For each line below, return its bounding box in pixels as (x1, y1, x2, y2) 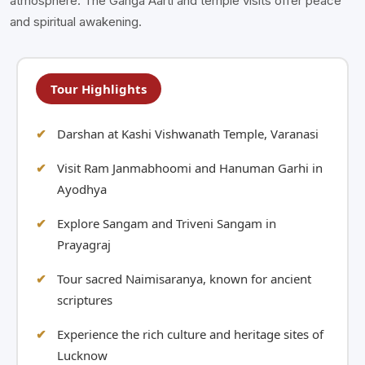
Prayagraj (57, 236, 111, 253)
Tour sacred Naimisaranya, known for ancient (57, 270, 311, 288)
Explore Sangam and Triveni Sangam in (57, 215, 276, 232)
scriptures (57, 292, 112, 309)
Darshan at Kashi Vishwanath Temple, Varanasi (57, 125, 319, 143)
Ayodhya (57, 181, 107, 198)
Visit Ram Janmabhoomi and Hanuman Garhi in (57, 160, 323, 177)
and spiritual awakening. (10, 14, 142, 30)
